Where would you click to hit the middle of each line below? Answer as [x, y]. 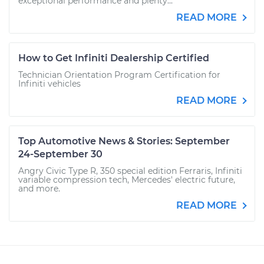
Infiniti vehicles [49, 84]
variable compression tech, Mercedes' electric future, [127, 180]
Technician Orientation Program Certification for [119, 75]
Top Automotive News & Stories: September [124, 141]
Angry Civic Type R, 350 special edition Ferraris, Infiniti [130, 171]
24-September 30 [60, 154]
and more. [39, 189]
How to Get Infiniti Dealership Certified [114, 58]
